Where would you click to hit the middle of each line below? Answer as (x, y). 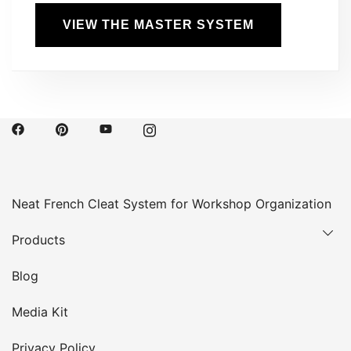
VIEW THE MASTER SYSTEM (158, 24)
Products (38, 239)
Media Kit (40, 311)
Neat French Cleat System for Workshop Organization (172, 203)
